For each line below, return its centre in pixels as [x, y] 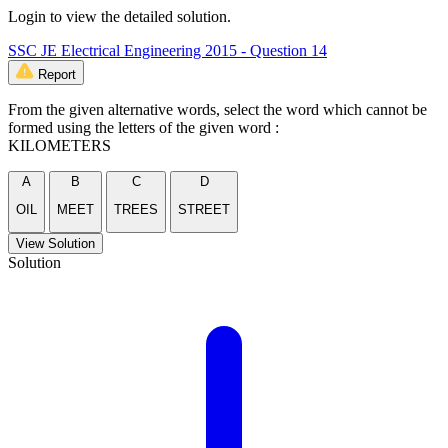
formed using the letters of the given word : [143, 127]
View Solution [55, 244]
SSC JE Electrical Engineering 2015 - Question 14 [167, 50]
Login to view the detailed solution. [119, 16]
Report [57, 74]
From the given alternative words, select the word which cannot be [217, 109]
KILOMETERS [59, 145]
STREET [204, 210]
